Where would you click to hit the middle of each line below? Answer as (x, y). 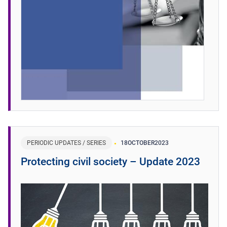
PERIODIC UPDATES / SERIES (66, 143)
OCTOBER (141, 143)
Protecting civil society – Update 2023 (110, 161)
